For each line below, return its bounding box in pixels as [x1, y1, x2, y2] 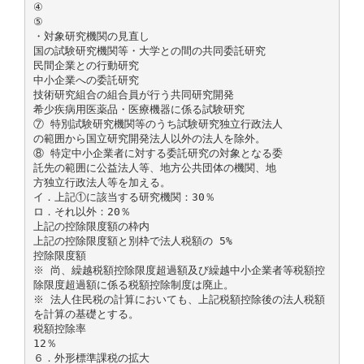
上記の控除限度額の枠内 [32, 219, 149, 232]
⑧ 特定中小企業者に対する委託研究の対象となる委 [32, 146, 283, 159]
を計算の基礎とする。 [32, 307, 139, 320]
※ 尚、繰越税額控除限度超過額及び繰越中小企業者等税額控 [32, 263, 325, 276]
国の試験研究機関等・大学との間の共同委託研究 [32, 44, 266, 57]
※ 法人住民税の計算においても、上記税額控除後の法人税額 [32, 292, 325, 305]
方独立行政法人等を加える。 [32, 175, 171, 188]
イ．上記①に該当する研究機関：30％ [32, 190, 215, 203]
